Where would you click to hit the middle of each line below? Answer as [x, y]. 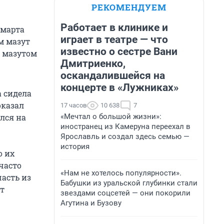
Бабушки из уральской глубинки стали [129, 183]
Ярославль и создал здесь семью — [125, 136]
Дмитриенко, [93, 63]
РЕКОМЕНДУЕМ [129, 7]
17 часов [73, 105]
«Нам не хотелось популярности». [121, 173]
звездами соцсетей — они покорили [125, 193]
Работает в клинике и [114, 27]
